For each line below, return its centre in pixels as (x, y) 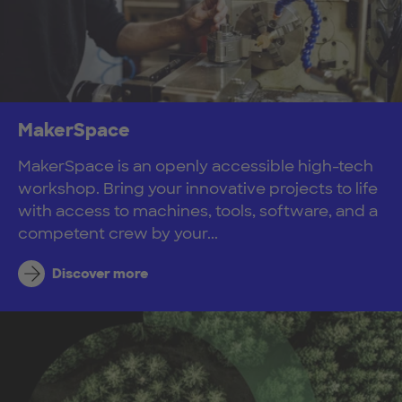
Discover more (100, 273)
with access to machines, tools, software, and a (198, 210)
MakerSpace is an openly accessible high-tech (196, 166)
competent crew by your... (118, 233)
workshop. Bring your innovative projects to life (198, 188)
